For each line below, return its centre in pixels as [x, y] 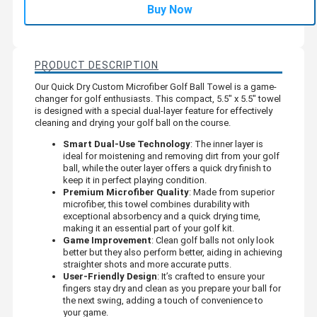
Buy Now [170, 9]
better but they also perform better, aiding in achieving [173, 252]
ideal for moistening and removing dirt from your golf [171, 156]
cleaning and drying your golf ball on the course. [133, 122]
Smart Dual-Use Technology [127, 144]
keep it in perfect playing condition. [135, 180]
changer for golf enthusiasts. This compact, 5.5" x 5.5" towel [158, 98]
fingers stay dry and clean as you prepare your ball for [172, 288]
